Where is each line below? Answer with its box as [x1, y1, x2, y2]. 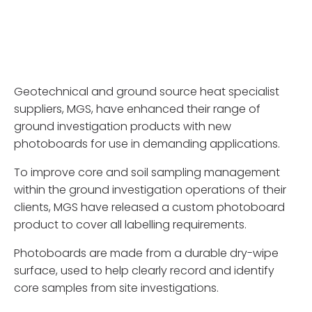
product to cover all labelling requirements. [14, 217, 247, 233]
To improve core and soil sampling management [14, 164, 280, 181]
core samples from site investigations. [14, 280, 219, 297]
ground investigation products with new [14, 118, 231, 135]
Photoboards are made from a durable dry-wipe [14, 245, 279, 262]
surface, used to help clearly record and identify [14, 263, 274, 279]
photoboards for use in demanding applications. [14, 136, 280, 153]
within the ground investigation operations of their [14, 182, 286, 198]
